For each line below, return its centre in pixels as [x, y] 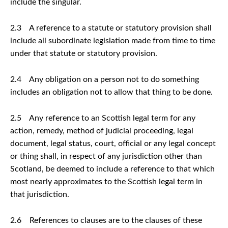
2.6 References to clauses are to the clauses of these [106, 220]
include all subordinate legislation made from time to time [113, 40]
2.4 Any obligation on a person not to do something [105, 79]
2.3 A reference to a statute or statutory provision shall [111, 28]
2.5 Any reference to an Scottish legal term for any [103, 118]
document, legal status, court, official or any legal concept [113, 143]
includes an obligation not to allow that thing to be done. [111, 92]
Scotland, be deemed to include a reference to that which [112, 169]
